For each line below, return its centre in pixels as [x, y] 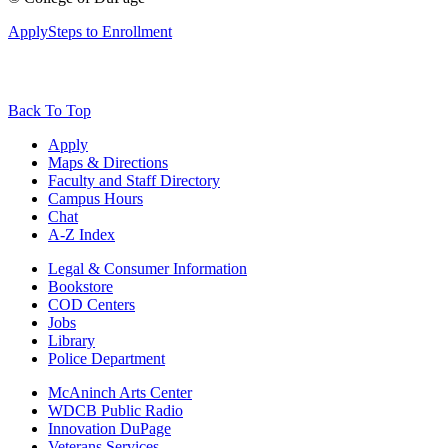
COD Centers [91, 304]
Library [71, 340]
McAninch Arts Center [120, 392]
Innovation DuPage [109, 428]
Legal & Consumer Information [147, 268]
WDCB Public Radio [115, 410]
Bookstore [80, 286]
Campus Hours [95, 198]
